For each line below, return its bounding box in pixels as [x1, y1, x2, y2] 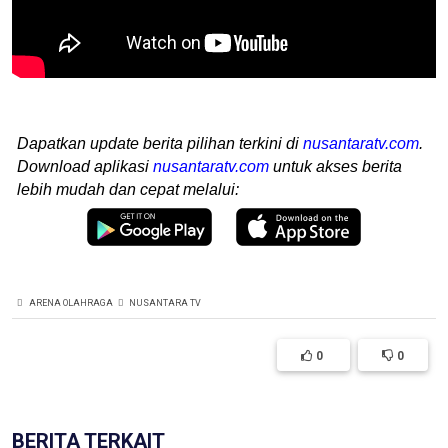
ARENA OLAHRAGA [28, 297, 113, 308]
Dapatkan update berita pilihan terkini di [17, 135, 303, 152]
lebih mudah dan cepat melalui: [17, 181, 239, 198]
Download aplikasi [17, 158, 153, 175]
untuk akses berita [269, 158, 402, 175]
